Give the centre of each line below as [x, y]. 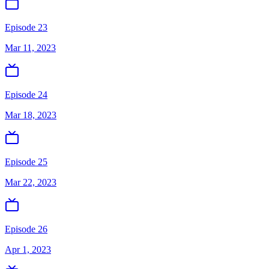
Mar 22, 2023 [31, 182]
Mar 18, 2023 [31, 115]
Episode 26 [26, 229]
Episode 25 [26, 162]
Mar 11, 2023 [30, 48]
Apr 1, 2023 [28, 249]
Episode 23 [26, 27]
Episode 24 [26, 95]
